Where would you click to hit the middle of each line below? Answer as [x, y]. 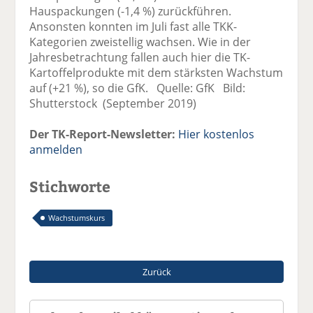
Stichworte [70, 186]
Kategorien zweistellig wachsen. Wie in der [140, 42]
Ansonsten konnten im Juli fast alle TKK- [133, 26]
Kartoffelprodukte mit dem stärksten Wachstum [156, 72]
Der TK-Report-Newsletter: [103, 134]
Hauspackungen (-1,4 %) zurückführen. [131, 11]
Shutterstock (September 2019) [113, 103]
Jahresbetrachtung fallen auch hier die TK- [140, 57]
